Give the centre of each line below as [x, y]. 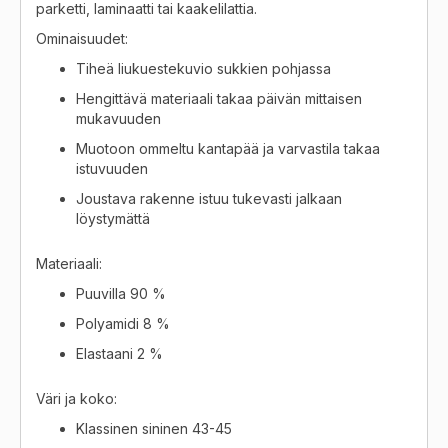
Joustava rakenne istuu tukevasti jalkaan [209, 198]
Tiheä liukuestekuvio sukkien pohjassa [203, 68]
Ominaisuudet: [82, 38]
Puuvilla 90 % [123, 293]
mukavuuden [118, 118]
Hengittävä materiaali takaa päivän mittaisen [219, 98]
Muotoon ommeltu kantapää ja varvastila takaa [228, 148]
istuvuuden [112, 168]
